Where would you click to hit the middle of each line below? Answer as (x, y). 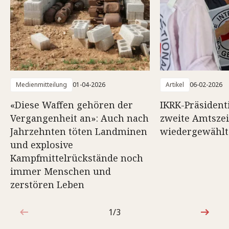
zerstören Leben (47, 185)
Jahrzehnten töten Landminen (79, 131)
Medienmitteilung (41, 85)
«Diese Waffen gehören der (72, 105)
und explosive (42, 145)
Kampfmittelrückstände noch (77, 158)
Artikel (175, 85)
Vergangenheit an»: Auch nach (79, 118)
